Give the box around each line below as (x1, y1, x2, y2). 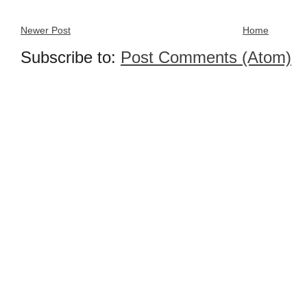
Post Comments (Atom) (121, 49, 291, 67)
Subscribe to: (21, 49, 121, 67)
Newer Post (21, 25, 71, 36)
